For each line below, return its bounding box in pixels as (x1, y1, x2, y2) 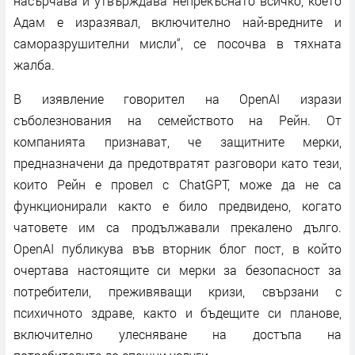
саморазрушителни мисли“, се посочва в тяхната (13, 34, 342, 52)
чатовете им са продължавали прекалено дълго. (13, 218, 342, 235)
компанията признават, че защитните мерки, (13, 132, 342, 150)
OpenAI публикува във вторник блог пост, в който (13, 239, 342, 257)
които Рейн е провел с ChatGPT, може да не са (13, 175, 342, 193)
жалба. (13, 55, 55, 73)
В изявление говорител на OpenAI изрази (13, 90, 342, 107)
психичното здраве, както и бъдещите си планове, (13, 303, 342, 321)
